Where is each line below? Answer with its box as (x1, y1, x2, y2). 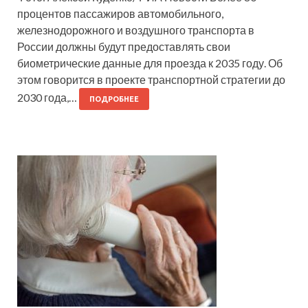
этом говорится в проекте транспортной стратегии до (17, 72, 285, 86)
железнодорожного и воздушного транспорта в (17, 23, 254, 36)
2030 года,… (17, 90, 79, 104)
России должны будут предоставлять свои (17, 39, 230, 53)
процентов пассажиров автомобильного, (17, 6, 223, 20)
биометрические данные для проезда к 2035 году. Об (17, 56, 283, 69)
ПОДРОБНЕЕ (89, 94, 139, 103)
